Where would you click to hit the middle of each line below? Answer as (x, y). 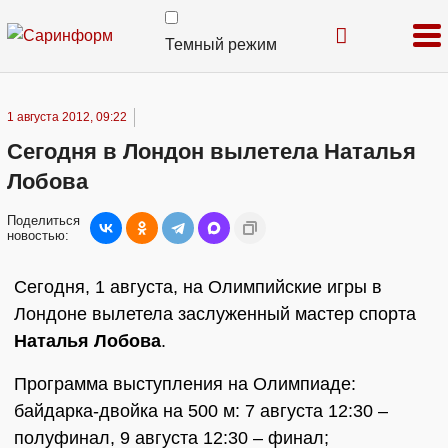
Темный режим (221, 44)
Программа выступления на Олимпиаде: (185, 384)
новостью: (38, 235)
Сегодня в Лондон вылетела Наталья (211, 151)
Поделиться (43, 220)
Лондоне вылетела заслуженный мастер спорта (215, 314)
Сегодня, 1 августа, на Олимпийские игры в (198, 287)
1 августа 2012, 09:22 (67, 117)
